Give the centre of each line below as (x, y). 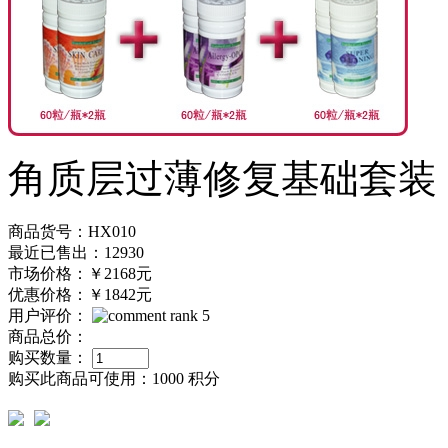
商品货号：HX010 (72, 231)
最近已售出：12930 (76, 252)
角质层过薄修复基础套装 (222, 178)
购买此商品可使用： (80, 378)
